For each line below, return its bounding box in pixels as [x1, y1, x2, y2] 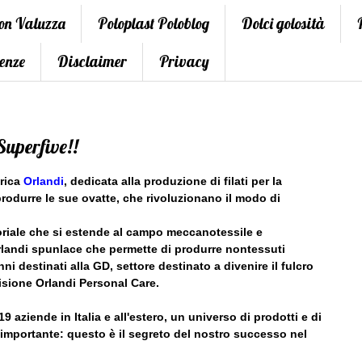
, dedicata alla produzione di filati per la [64, 175, 283, 188]
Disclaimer [57, 52, 127, 72]
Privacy [159, 52, 209, 72]
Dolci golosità [242, 14, 325, 34]
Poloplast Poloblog [98, 14, 209, 34]
